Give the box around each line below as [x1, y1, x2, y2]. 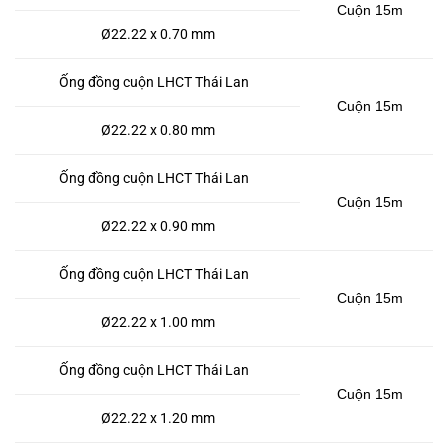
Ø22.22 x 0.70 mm [100, 26, 215, 43]
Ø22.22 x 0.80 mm [100, 122, 215, 139]
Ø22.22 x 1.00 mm [100, 314, 215, 331]
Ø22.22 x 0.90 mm [100, 218, 215, 235]
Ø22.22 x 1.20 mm [100, 410, 215, 427]
